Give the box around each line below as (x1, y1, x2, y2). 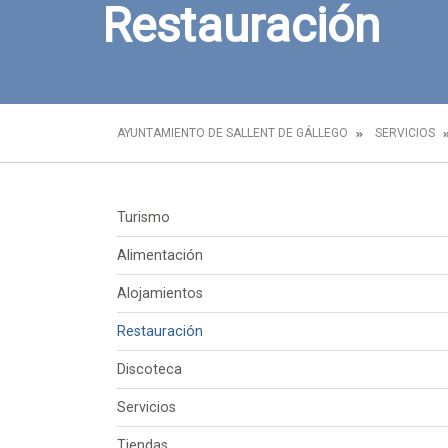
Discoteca (117, 361, 182, 378)
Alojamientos (117, 285, 203, 302)
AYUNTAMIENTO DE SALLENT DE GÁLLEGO (117, 126, 348, 140)
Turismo (117, 209, 170, 226)
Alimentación (117, 247, 203, 264)
